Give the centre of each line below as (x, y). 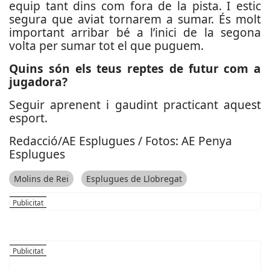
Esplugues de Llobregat (134, 179)
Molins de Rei (41, 179)
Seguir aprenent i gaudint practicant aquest (135, 105)
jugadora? (38, 82)
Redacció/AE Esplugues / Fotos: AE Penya (121, 141)
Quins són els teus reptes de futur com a (135, 68)
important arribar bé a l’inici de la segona (135, 32)
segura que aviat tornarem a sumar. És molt (135, 19)
